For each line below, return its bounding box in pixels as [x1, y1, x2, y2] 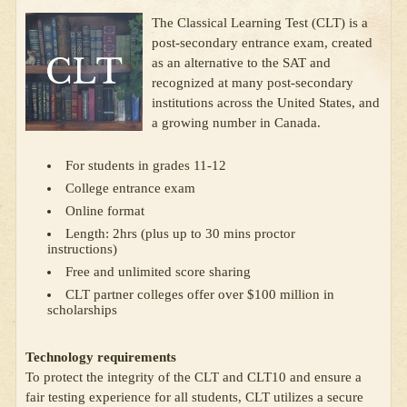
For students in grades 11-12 [65, 158, 226, 174]
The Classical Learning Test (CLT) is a [152, 15, 369, 31]
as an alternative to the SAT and [152, 55, 332, 71]
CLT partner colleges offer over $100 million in [65, 287, 334, 303]
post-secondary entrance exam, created [152, 35, 373, 51]
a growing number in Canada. [152, 115, 322, 131]
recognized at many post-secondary [152, 75, 354, 91]
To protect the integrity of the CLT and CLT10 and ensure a [25, 370, 362, 385]
